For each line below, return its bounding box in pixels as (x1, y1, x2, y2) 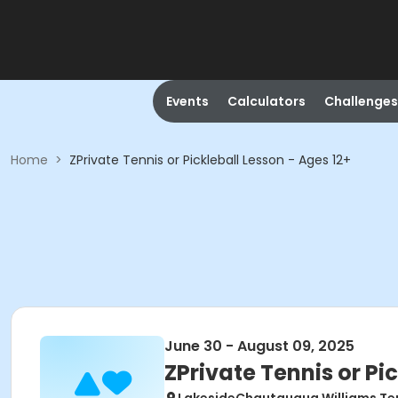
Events (165, 92, 209, 110)
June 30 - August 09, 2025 (164, 336, 354, 356)
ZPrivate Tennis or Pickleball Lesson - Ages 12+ (69, 151, 351, 169)
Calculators (227, 92, 306, 110)
